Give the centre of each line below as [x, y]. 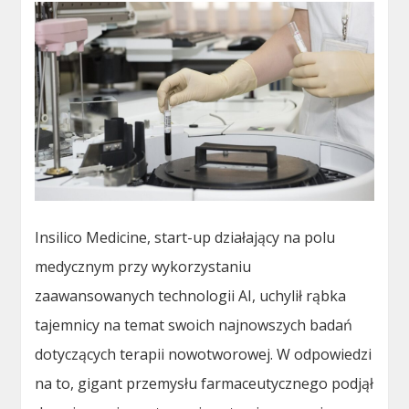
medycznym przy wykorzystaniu [143, 267]
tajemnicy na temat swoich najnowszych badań [194, 325]
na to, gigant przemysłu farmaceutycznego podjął [204, 384]
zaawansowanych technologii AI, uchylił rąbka [191, 296]
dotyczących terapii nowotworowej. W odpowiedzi [204, 355]
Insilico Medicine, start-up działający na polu [185, 238]
